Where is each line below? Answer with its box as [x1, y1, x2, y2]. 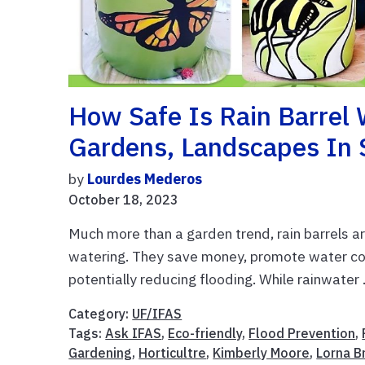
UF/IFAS [132, 306, 182, 323]
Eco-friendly [168, 325, 243, 342]
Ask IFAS [105, 325, 162, 342]
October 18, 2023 [68, 191, 179, 209]
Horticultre [139, 345, 207, 362]
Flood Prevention [248, 325, 356, 342]
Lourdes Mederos [87, 169, 203, 189]
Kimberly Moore [213, 345, 310, 362]
